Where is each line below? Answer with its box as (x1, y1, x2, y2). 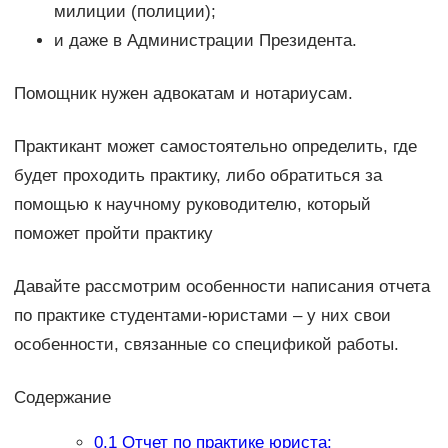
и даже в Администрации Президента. (53, 30, 357, 50)
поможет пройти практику (13, 223, 213, 243)
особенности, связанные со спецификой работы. (13, 334, 399, 354)
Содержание (13, 387, 111, 407)
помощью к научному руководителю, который (13, 194, 371, 214)
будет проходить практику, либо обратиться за (13, 165, 382, 185)
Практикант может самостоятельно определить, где (13, 136, 417, 156)
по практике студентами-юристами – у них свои (13, 305, 391, 325)
